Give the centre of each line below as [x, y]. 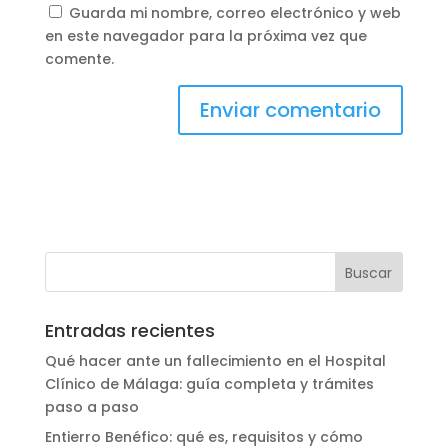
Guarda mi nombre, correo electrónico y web [234, 12]
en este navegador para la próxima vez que [205, 35]
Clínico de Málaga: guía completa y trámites [209, 383]
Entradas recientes [129, 330]
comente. [79, 58]
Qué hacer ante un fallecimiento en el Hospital [215, 360]
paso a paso [91, 406]
